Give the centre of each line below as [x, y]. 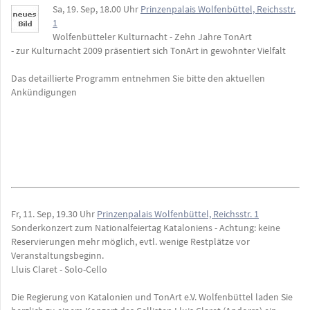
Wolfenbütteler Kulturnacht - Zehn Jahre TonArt [152, 37]
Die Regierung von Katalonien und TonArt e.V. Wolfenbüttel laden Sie [152, 297]
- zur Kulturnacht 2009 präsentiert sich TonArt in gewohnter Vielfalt [148, 51]
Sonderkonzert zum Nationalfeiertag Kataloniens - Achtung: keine [146, 228]
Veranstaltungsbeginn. [57, 256]
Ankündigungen [44, 92]
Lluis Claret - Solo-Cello [59, 270]
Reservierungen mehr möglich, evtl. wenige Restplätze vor [130, 242]
